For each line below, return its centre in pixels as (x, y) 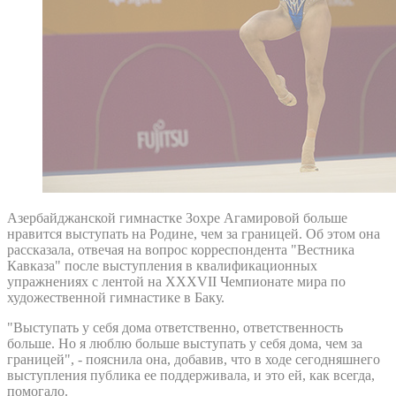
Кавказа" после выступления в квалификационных (162, 265)
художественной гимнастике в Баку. (116, 297)
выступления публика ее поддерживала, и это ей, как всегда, (191, 375)
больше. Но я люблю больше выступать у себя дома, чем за (185, 343)
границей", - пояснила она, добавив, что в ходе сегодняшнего (194, 359)
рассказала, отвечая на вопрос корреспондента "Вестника (181, 249)
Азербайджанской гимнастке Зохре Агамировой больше (177, 217)
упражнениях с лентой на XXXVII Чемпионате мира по (176, 281)
